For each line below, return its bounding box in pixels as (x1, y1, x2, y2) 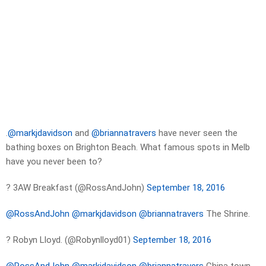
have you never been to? (6, 156, 102, 167)
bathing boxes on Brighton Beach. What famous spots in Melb (6, 142, 250, 153)
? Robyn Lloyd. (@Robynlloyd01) (6, 235, 133, 246)
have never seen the (156, 128, 237, 139)
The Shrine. (204, 208, 250, 220)
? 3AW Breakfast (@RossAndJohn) (6, 182, 147, 194)
